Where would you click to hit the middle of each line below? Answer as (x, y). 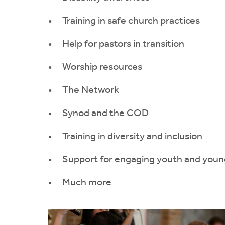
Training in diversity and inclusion (132, 136)
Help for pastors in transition (123, 44)
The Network (91, 90)
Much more (87, 183)
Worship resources (102, 67)
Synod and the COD (105, 113)
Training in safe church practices (131, 21)
